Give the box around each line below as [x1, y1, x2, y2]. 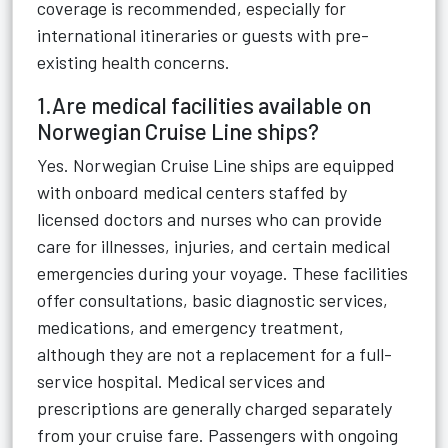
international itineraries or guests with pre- [37, 24, 369, 46]
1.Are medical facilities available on [37, 92, 371, 118]
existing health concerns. [37, 51, 230, 73]
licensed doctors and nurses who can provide [37, 208, 382, 230]
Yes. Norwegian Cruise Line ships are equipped [37, 154, 395, 176]
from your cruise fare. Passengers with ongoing [37, 424, 398, 446]
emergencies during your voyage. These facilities [37, 262, 408, 284]
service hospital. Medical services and [37, 370, 326, 392]
